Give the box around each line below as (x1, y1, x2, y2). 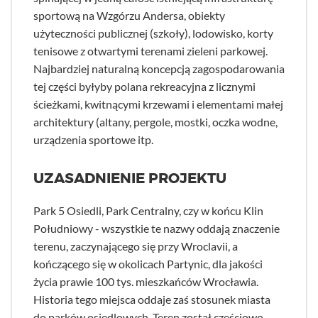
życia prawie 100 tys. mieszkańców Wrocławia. (33, 275, 258, 288)
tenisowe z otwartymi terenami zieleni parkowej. (33, 44, 268, 57)
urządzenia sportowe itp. (33, 133, 153, 146)
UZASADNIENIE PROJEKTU (33, 170, 226, 187)
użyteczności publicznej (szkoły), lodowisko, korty (33, 26, 273, 40)
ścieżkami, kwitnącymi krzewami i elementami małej (33, 97, 283, 111)
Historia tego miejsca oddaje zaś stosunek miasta (33, 292, 270, 306)
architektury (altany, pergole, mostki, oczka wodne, (33, 115, 278, 128)
